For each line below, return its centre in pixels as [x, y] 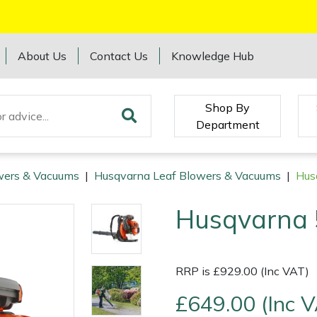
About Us [42, 56]
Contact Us [119, 56]
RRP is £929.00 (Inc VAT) [242, 271]
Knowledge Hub [213, 56]
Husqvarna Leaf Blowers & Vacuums [188, 176]
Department [227, 124]
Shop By [228, 107]
